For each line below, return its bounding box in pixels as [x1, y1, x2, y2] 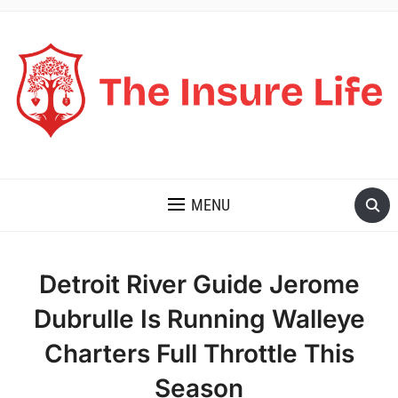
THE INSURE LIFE [15, 150, 127, 168]
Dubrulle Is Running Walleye [33, 304, 365, 335]
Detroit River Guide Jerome [38, 269, 360, 300]
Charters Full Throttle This [44, 338, 354, 370]
